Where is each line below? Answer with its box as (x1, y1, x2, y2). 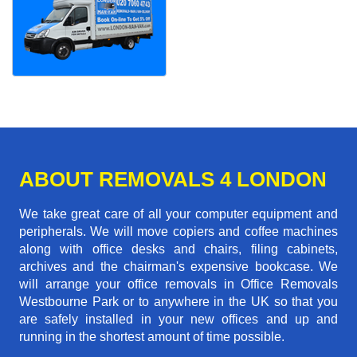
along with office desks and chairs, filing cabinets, (19, 242, 338, 257)
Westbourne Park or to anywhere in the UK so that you (19, 295, 338, 309)
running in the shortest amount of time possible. (19, 330, 284, 344)
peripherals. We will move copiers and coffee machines (19, 225, 338, 239)
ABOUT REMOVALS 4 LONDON (19, 167, 327, 192)
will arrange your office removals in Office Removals (19, 277, 338, 292)
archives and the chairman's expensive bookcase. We (19, 260, 338, 274)
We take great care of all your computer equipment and (19, 207, 338, 222)
